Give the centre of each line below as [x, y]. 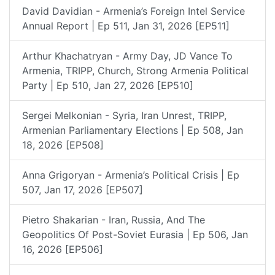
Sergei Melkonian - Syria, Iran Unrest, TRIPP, [124, 115]
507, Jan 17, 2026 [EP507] [83, 189]
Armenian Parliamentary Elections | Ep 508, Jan [133, 130]
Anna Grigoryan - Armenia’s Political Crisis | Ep [131, 175]
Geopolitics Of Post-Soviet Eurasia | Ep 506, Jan [135, 234]
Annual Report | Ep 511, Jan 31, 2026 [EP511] [126, 25]
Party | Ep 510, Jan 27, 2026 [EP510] [108, 85]
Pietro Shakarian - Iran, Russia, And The [114, 219]
